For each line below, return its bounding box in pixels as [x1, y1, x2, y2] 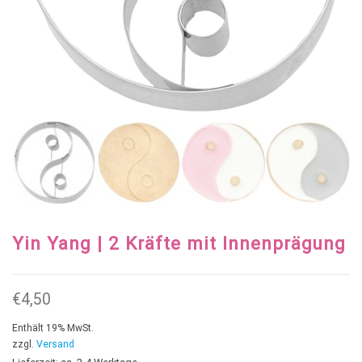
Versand [36, 339, 74, 351]
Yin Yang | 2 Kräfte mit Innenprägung [12, 233, 346, 255]
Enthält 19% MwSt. [12, 322, 94, 335]
